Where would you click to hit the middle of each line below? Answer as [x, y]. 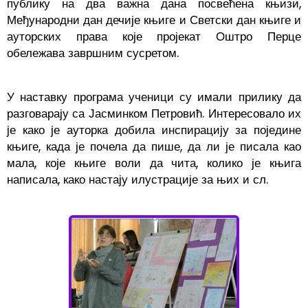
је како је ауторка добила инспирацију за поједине [154, 130]
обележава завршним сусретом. [93, 53]
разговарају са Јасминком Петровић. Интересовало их [154, 114]
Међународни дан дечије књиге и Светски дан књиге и [154, 20]
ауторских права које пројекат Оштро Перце [154, 37]
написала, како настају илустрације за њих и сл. [137, 180]
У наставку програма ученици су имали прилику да [154, 97]
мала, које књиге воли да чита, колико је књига [154, 163]
